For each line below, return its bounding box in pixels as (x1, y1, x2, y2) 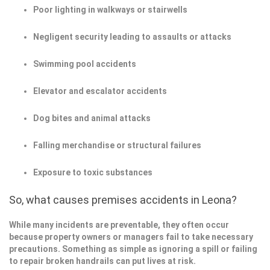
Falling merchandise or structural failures (33, 140, 201, 150)
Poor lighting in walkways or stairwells (33, 5, 187, 14)
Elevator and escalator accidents (33, 86, 167, 96)
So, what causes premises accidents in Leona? (9, 193, 237, 206)
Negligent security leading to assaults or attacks (33, 32, 231, 42)
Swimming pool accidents (33, 59, 136, 69)
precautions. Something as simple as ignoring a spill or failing (9, 244, 257, 254)
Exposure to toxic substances (33, 168, 152, 177)
